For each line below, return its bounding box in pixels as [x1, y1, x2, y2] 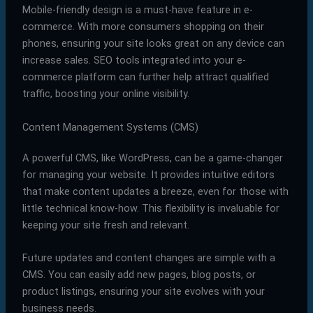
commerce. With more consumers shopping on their [22, 20, 264, 34]
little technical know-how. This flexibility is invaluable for [22, 201, 279, 214]
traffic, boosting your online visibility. [22, 87, 189, 101]
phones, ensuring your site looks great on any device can [22, 37, 284, 50]
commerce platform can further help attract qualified [22, 71, 269, 84]
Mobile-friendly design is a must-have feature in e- [22, 3, 253, 17]
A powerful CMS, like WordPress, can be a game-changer [22, 151, 283, 164]
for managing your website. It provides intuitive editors [22, 168, 275, 181]
